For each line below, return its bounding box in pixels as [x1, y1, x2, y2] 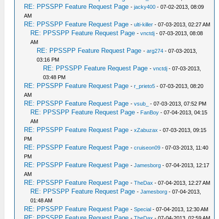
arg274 [147, 48, 164, 54]
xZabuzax [134, 127, 158, 133]
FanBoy [140, 109, 159, 115]
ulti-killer [134, 22, 153, 27]
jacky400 [134, 4, 156, 10]
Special [134, 206, 152, 212]
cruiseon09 [134, 145, 161, 151]
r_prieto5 [134, 83, 155, 89]
